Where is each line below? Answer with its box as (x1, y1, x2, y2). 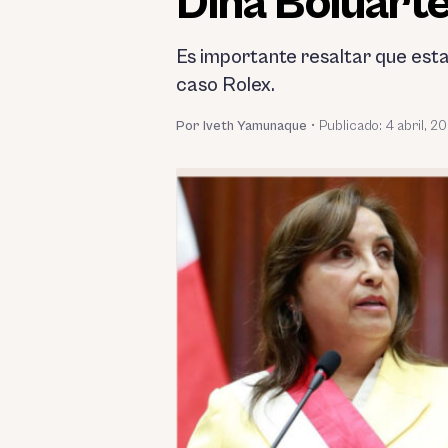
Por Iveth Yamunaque (176, 117, 307, 134)
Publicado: (319, 117, 385, 134)
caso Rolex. (176, 73, 275, 97)
